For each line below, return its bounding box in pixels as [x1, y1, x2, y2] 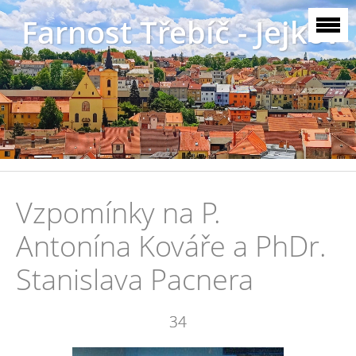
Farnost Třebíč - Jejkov [21, 12, 340, 52]
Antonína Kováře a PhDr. [16, 226, 327, 265]
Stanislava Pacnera [16, 260, 253, 298]
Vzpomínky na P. [16, 193, 221, 231]
